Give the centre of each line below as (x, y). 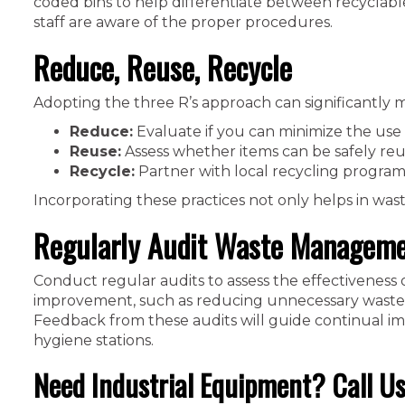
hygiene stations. (94, 340)
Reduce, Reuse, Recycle (163, 67)
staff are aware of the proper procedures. (183, 22)
